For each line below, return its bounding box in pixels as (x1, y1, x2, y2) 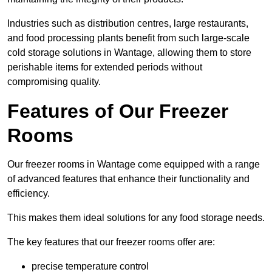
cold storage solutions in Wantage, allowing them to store (7, 47, 251, 58)
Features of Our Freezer (7, 100, 228, 123)
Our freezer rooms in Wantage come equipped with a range (7, 159, 260, 170)
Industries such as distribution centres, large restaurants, (7, 18, 248, 29)
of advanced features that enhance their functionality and (7, 174, 250, 185)
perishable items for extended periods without (7, 62, 202, 73)
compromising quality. (7, 76, 101, 87)
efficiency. (7, 188, 50, 199)
